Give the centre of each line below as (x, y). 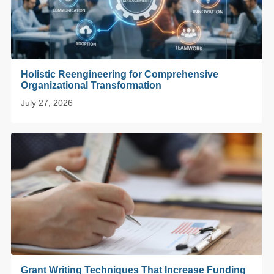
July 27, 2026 (47, 102)
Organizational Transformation (91, 85)
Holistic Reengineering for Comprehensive (120, 74)
